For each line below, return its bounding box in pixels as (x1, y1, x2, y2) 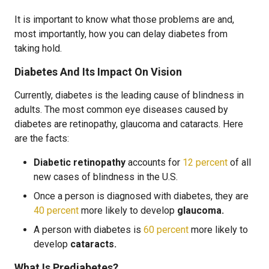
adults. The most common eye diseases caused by (14, 104, 228, 115)
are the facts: (14, 133, 69, 144)
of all (228, 157, 251, 168)
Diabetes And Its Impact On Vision (14, 65, 182, 78)
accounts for (125, 157, 183, 168)
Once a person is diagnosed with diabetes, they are (34, 190, 249, 202)
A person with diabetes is (34, 224, 144, 235)
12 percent (183, 157, 228, 168)
